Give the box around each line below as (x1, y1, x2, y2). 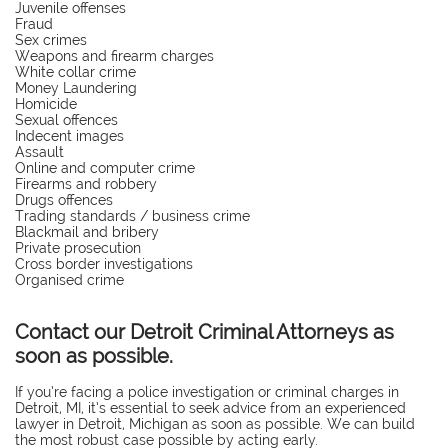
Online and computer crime (15, 160, 195, 176)
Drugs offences (15, 192, 113, 208)
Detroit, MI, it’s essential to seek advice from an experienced (15, 400, 406, 416)
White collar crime (15, 64, 136, 80)
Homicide (15, 96, 77, 112)
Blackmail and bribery (15, 224, 159, 240)
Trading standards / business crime (15, 208, 250, 224)
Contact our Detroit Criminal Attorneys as (15, 320, 394, 344)
